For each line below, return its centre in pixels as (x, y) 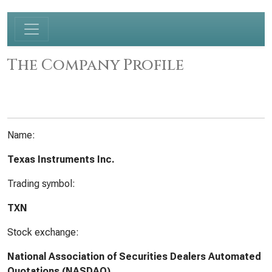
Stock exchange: (43, 232)
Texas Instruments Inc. (61, 159)
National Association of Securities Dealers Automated (134, 257)
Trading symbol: (41, 184)
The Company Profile (96, 65)
